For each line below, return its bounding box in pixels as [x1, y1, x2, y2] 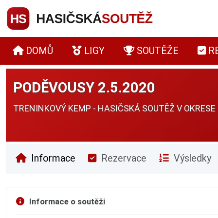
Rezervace [99, 153, 146, 164]
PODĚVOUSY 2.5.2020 [13, 79, 155, 96]
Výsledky [171, 153, 211, 164]
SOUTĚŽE [136, 45, 179, 56]
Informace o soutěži [27, 197, 106, 207]
